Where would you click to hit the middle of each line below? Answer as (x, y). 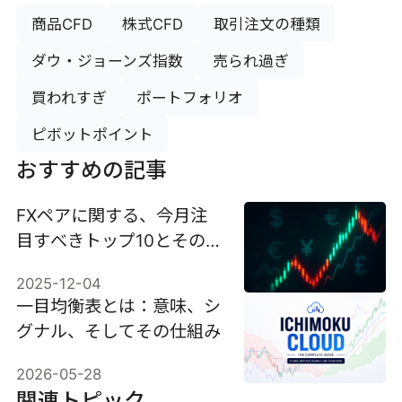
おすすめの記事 (91, 170)
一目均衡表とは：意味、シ (118, 306)
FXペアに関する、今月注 (111, 215)
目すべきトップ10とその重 (119, 240)
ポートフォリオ (190, 98)
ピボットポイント (92, 135)
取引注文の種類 (267, 24)
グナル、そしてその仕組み (118, 331)
